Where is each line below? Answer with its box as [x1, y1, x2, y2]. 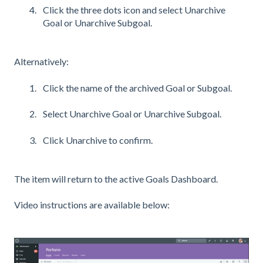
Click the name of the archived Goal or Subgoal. [43, 82, 232, 93]
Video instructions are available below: [14, 199, 170, 211]
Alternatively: [14, 56, 69, 68]
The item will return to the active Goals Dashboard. [14, 173, 218, 185]
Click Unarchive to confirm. [43, 134, 153, 146]
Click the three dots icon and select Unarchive [43, 4, 225, 16]
